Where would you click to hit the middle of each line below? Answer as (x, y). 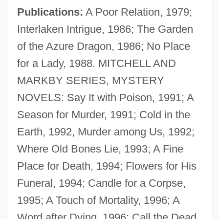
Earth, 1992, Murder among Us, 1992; (106, 131)
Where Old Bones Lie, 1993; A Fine (100, 149)
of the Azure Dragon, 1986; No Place (103, 46)
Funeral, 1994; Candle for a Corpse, (101, 183)
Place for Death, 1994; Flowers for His (107, 166)
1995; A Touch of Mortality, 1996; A (98, 200)
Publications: (50, 12)
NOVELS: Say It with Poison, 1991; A (105, 97)
